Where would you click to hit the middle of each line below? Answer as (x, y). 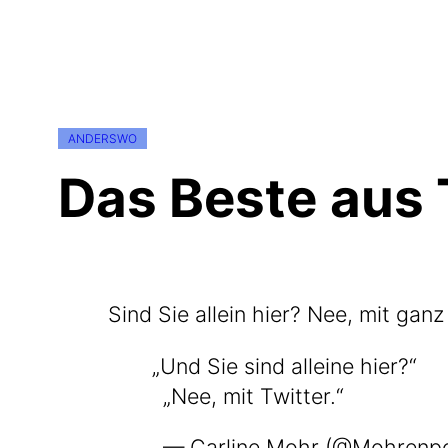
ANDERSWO (102, 138)
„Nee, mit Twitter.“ (253, 395)
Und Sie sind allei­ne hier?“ (289, 365)
